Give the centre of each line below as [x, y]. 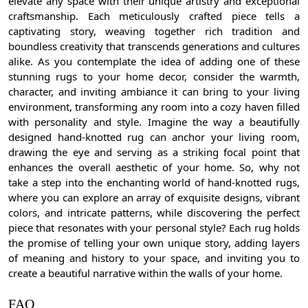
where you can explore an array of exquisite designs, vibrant [154, 198]
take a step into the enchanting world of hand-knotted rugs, [154, 183]
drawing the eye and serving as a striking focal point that [154, 152]
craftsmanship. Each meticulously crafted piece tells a [154, 16]
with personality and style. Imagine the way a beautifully [154, 122]
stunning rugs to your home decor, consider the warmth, [154, 77]
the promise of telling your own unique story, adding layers [154, 243]
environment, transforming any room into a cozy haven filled [154, 107]
